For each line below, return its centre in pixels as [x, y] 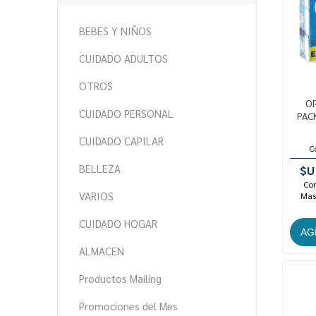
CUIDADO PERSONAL [126, 113]
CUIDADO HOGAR [118, 223]
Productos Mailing [120, 278]
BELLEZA [99, 168]
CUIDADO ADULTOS [123, 58]
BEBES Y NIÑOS [115, 30]
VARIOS [96, 195]
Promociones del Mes [128, 305]
